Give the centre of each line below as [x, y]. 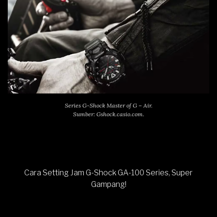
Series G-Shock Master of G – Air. [108, 105]
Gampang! [108, 184]
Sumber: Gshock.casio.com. [108, 114]
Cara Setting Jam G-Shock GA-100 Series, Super [108, 173]
